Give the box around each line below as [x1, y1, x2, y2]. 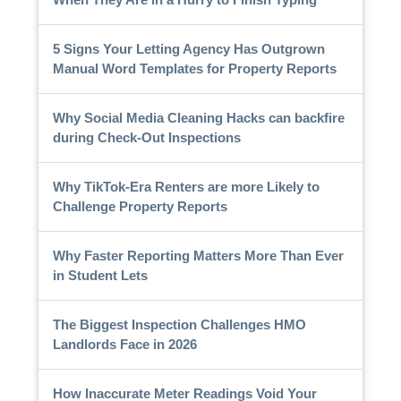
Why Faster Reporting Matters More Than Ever [52, 247, 344, 263]
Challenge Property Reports [52, 198, 227, 214]
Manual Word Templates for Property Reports [52, 60, 337, 76]
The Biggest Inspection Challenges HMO [52, 316, 306, 332]
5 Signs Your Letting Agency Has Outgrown [52, 40, 325, 56]
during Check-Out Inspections [52, 129, 241, 145]
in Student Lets [52, 267, 148, 283]
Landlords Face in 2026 [52, 336, 197, 352]
